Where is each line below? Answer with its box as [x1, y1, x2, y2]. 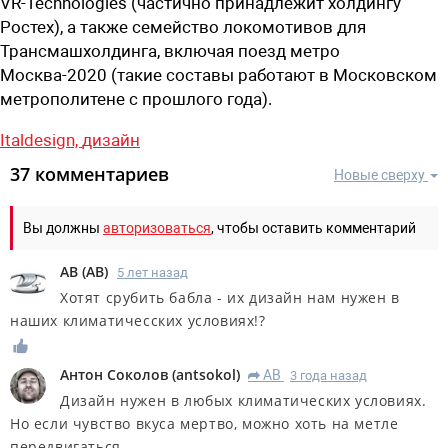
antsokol [176, 365, 236, 385]
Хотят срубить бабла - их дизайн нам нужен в [60, 287, 400, 307]
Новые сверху [334, 166, 425, 183]
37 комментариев [10, 161, 169, 186]
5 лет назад [117, 264, 188, 280]
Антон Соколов [60, 365, 168, 385]
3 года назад [290, 368, 367, 384]
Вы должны [23, 219, 103, 236]
